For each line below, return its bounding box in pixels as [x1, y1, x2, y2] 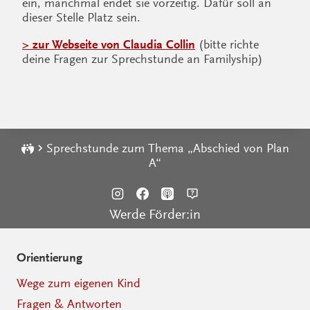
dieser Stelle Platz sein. [22, 10, 140, 25]
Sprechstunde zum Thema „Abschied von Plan [46, 141, 289, 156]
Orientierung [17, 250, 82, 266]
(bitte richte [195, 37, 259, 52]
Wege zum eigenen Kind [17, 275, 140, 290]
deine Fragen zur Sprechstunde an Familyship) [22, 52, 263, 66]
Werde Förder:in [109, 207, 201, 223]
